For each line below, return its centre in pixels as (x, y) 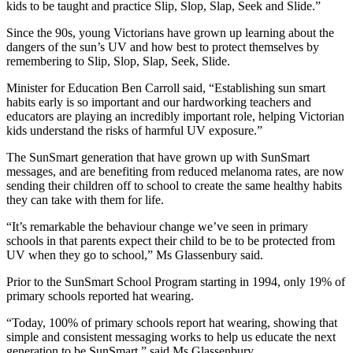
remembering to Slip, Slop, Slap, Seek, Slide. (118, 61)
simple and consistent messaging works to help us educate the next (171, 337)
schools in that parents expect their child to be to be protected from (171, 241)
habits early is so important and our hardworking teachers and (159, 102)
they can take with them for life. (85, 200)
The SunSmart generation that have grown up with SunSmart (158, 158)
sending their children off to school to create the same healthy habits (174, 186)
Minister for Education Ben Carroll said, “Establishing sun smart (166, 88)
